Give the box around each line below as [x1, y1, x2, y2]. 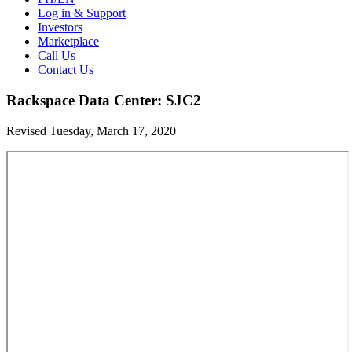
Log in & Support [38, 6, 126, 20]
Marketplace [38, 35, 99, 49]
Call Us [38, 49, 75, 63]
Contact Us [38, 63, 93, 77]
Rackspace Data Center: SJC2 [6, 91, 201, 108]
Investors [38, 20, 82, 35]
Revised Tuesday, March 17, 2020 [6, 123, 176, 137]
